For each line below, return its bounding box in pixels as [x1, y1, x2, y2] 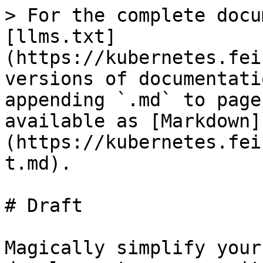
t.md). [5, 153, 72, 174]
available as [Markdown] [5, 110, 261, 131]
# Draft [5, 195, 83, 216]
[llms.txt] [5, 26, 116, 47]
